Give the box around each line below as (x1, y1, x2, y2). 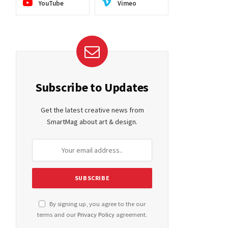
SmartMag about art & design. (47, 117, 137, 126)
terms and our (37, 211, 77, 218)
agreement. (115, 211, 147, 218)
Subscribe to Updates (35, 79, 149, 95)
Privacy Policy (77, 211, 115, 218)
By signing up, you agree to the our (48, 200, 146, 208)
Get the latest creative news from (40, 105, 144, 115)
